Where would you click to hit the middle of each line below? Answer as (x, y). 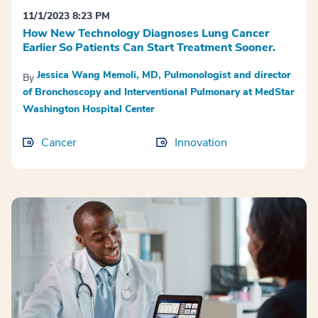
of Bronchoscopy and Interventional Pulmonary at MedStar (159, 92)
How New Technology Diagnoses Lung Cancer (146, 34)
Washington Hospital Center (89, 109)
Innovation (201, 143)
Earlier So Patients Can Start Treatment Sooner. (149, 48)
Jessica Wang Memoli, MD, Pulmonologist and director (164, 75)
